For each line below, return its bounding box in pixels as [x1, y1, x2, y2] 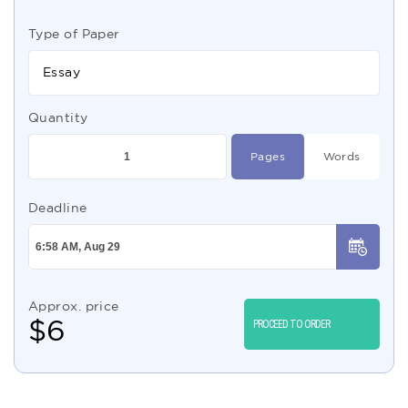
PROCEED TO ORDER [253, 318, 330, 331]
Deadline [28, 200, 87, 215]
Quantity [28, 110, 88, 125]
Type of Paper [28, 26, 120, 41]
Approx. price [28, 299, 119, 313]
